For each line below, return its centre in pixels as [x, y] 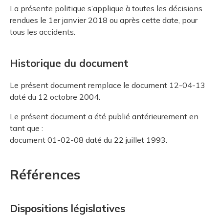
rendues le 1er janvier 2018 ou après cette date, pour [104, 20]
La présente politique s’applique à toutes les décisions [106, 8]
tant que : [26, 128]
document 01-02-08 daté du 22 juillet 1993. [88, 140]
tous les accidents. [43, 32]
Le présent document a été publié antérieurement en [104, 116]
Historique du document [69, 63]
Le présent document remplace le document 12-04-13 [108, 85]
